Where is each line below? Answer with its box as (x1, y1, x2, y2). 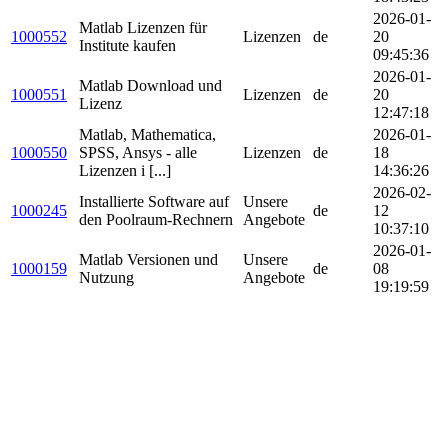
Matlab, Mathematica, (79, 126, 216, 144)
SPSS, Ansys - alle (79, 144, 197, 162)
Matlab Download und (79, 77, 222, 95)
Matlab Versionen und (79, 251, 218, 269)
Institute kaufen (79, 37, 176, 55)
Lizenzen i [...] (79, 162, 171, 180)
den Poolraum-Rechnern (79, 211, 233, 229)
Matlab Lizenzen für (79, 19, 207, 37)
